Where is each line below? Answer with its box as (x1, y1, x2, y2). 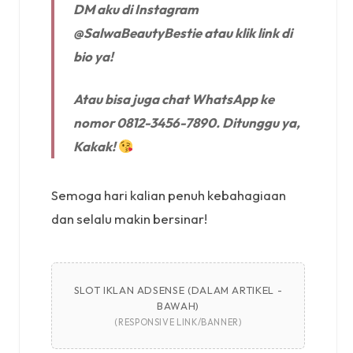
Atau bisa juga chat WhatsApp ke (73, 90, 274, 107)
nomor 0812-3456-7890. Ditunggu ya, (73, 113, 300, 131)
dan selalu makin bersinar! (51, 210, 207, 227)
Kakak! (73, 137, 118, 154)
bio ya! (73, 47, 113, 65)
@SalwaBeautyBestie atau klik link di (73, 24, 292, 41)
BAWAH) (157, 299, 199, 312)
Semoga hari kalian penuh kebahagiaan (51, 186, 286, 203)
